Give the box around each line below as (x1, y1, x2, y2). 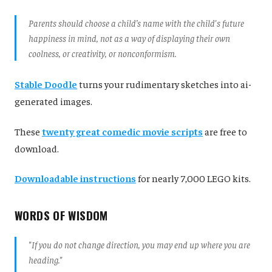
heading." (29, 254, 63, 266)
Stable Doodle (15, 77, 77, 90)
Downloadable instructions (15, 172, 136, 185)
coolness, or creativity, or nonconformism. (29, 47, 176, 59)
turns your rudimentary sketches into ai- (77, 77, 251, 90)
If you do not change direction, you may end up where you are (32, 239, 250, 251)
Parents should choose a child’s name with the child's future (29, 16, 244, 29)
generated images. (15, 94, 92, 107)
